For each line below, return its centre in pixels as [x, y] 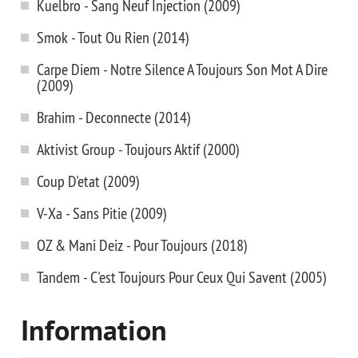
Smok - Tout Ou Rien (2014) [113, 37]
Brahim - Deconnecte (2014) [114, 117]
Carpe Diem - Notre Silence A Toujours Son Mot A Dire [182, 69]
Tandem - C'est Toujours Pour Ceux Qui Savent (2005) [182, 277]
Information [94, 333]
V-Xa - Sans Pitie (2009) [102, 213]
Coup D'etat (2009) [88, 181]
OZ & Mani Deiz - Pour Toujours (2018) [142, 245]
